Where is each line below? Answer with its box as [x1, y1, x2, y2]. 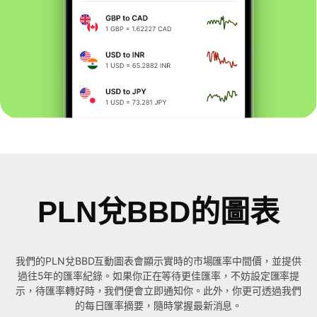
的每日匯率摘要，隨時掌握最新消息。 [74, 299, 243, 312]
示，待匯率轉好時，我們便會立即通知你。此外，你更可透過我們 [16, 284, 301, 297]
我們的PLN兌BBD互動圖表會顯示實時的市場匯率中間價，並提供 [16, 255, 301, 267]
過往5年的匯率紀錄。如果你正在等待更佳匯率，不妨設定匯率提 [17, 270, 300, 282]
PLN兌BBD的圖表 [38, 195, 279, 229]
